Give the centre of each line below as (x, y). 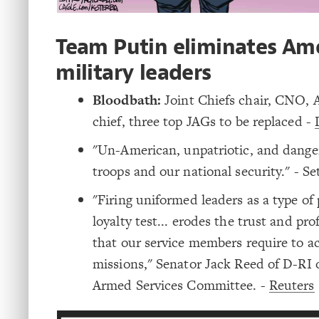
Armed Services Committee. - (181, 285)
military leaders (134, 72)
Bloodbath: (127, 100)
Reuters (292, 285)
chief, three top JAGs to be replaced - (204, 121)
